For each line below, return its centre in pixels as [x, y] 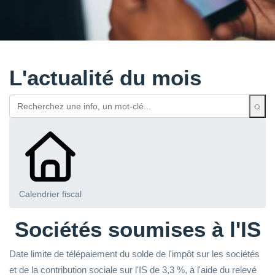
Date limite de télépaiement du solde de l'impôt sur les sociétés [134, 254]
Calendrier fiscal [50, 194]
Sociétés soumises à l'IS [137, 230]
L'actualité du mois [105, 78]
